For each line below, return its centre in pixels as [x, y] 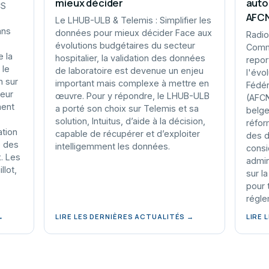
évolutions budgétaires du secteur [125, 45]
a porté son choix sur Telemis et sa [127, 108]
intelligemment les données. [113, 146]
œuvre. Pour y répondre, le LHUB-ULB [133, 96]
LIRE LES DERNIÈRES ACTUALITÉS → [125, 216]
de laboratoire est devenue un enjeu [130, 71]
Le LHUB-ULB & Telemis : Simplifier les [134, 20]
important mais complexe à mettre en [132, 83]
